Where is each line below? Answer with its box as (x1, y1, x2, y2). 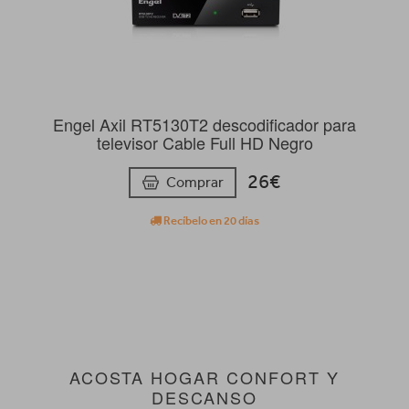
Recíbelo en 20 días (162, 213, 259, 227)
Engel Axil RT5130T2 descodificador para (53, 112, 356, 137)
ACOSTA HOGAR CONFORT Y (69, 364, 340, 389)
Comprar (166, 173, 224, 191)
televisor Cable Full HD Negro (96, 131, 313, 155)
